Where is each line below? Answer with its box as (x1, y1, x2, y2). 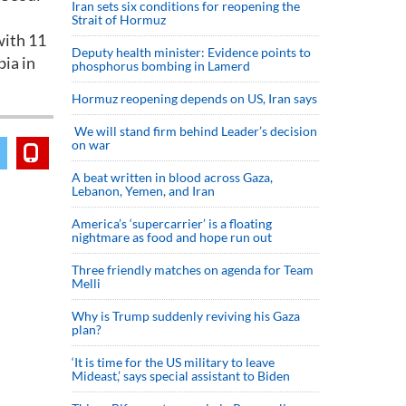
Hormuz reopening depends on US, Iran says (72, 91, 317, 106)
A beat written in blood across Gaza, (72, 169, 273, 185)
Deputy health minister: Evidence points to (72, 44, 311, 60)
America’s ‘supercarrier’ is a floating (72, 216, 272, 231)
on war (72, 137, 111, 152)
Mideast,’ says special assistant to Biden (72, 368, 290, 383)
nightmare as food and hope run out (72, 229, 272, 245)
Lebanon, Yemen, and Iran (72, 183, 215, 198)
